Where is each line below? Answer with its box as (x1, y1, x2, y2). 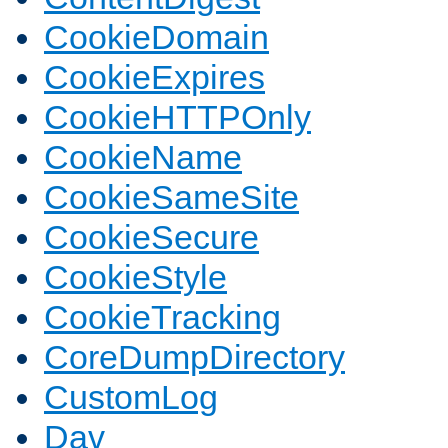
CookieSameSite (44, 178, 299, 217)
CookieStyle (44, 258, 227, 297)
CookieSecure (44, 218, 259, 257)
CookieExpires (44, 58, 265, 97)
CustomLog (44, 378, 218, 417)
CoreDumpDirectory (44, 338, 345, 377)
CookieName (44, 138, 242, 177)
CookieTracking (44, 298, 281, 337)
